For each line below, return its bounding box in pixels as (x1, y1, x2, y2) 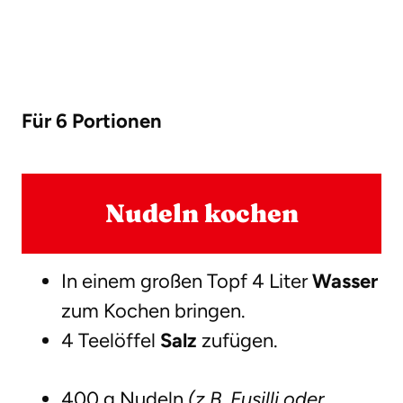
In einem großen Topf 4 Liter (61, 269, 312, 294)
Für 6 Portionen (22, 109, 162, 134)
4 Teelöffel (61, 328, 160, 354)
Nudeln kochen (104, 198, 299, 229)
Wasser (312, 269, 378, 294)
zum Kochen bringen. (61, 299, 246, 324)
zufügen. (197, 328, 278, 354)
